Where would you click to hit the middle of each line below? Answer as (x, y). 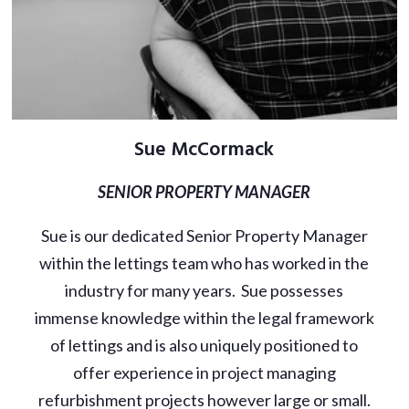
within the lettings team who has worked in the (204, 263)
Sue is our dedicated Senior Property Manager (204, 236)
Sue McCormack (204, 151)
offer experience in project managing (204, 373)
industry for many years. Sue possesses (204, 291)
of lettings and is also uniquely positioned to (204, 346)
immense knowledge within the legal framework (204, 318)
